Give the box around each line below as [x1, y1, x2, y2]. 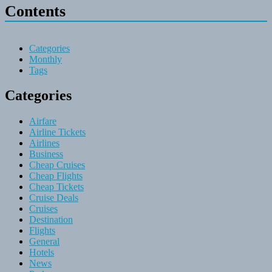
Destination [29, 214, 73, 225]
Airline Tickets [29, 127, 86, 138]
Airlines [29, 138, 59, 149]
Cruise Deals [29, 192, 78, 203]
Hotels [29, 247, 54, 258]
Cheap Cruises [29, 160, 85, 171]
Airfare [29, 116, 56, 127]
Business [29, 149, 63, 160]
